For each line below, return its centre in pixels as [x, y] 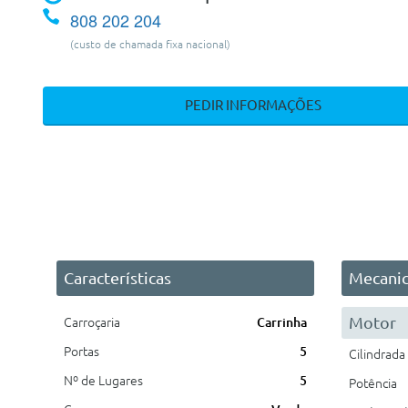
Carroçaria [92, 322]
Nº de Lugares [103, 381]
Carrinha [281, 322]
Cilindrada [377, 354]
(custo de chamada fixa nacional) [150, 44]
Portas [82, 352]
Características [117, 278]
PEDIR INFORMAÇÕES [253, 105]
